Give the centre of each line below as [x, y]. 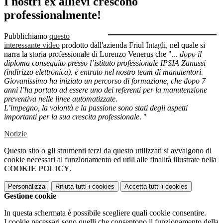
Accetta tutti [142, 187]
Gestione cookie [30, 196]
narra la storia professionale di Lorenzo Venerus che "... [92, 54]
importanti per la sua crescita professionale [72, 117]
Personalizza [27, 187]
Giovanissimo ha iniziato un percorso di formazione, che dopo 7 [105, 81]
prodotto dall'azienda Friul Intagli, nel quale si [132, 45]
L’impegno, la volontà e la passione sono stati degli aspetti [96, 108]
